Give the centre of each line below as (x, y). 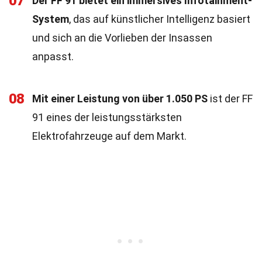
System (51, 19)
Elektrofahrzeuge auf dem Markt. (109, 136)
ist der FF (230, 99)
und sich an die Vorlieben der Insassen (122, 38)
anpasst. (53, 56)
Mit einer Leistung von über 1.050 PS (120, 99)
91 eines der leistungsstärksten (107, 117)
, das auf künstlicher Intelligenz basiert (160, 19)
